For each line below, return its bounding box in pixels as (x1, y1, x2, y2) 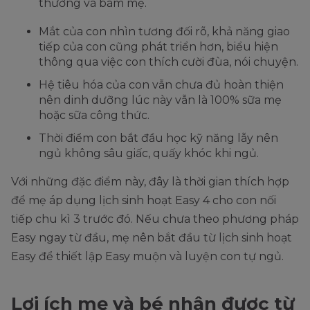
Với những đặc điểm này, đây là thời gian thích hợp (11, 175, 289, 189)
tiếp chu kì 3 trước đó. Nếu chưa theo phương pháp (11, 212, 299, 226)
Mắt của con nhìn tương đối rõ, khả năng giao (39, 25, 290, 39)
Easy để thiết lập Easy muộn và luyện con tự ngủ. (11, 250, 284, 264)
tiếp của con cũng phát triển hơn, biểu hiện (39, 40, 278, 54)
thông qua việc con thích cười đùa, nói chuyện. (39, 55, 298, 69)
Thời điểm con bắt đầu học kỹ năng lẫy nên (39, 131, 278, 145)
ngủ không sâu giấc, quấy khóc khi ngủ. (39, 147, 259, 161)
